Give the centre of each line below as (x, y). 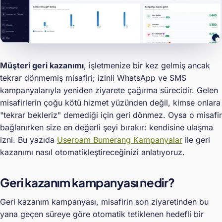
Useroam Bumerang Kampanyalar (120, 140)
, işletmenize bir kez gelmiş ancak (147, 66)
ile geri (196, 140)
